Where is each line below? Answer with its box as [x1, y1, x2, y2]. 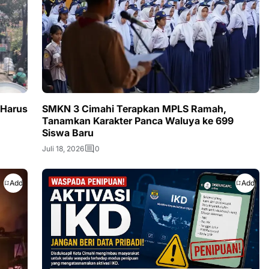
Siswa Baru [42, 126, 94, 139]
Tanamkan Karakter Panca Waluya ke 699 [42, 114, 234, 127]
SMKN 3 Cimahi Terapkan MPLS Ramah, [42, 102, 226, 115]
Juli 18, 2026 [42, 144, 84, 153]
